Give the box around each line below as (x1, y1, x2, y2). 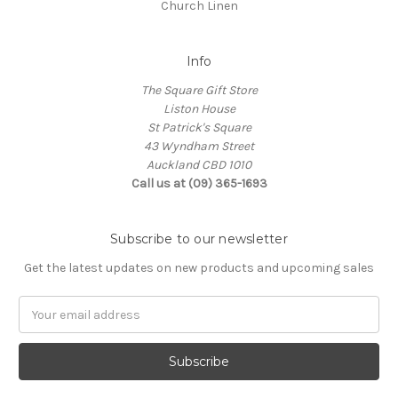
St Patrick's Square (147, 120, 251, 136)
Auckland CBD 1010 (147, 157, 251, 173)
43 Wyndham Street (144, 139, 254, 155)
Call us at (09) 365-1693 (131, 176, 267, 192)
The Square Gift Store (140, 83, 258, 99)
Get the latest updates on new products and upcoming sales (24, 260, 374, 276)
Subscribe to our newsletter (110, 231, 288, 248)
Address (19, 316, 66, 332)
